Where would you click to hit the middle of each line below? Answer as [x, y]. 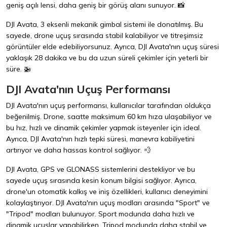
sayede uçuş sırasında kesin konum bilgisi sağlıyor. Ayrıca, [101, 181]
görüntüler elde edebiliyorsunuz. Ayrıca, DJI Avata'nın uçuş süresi [112, 47]
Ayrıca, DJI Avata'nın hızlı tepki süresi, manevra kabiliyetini [100, 139]
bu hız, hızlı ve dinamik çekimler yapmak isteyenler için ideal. [104, 128]
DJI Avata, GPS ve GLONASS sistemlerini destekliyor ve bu [101, 169]
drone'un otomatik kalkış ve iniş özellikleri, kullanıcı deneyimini [107, 192]
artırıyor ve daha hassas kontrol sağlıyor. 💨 [79, 150]
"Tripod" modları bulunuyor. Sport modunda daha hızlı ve [100, 214]
